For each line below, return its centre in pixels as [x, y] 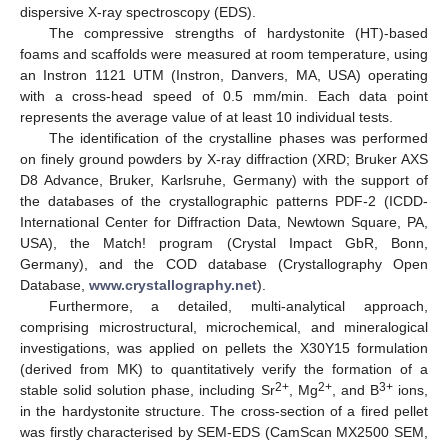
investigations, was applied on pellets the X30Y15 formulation [224, 347]
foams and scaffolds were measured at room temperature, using [224, 53]
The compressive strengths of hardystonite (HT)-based [238, 32]
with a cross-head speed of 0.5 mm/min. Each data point [224, 95]
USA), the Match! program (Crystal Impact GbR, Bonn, [224, 242]
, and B [355, 389]
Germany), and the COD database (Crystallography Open [224, 263]
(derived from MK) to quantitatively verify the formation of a [224, 368]
